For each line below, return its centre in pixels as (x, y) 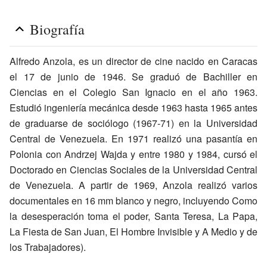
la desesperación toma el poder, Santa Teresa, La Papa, (133, 216)
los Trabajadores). (48, 247)
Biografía (57, 29)
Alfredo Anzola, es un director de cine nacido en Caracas (133, 61)
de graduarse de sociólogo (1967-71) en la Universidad (133, 123)
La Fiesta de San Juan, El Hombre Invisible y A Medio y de (133, 231)
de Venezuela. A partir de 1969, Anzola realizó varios (133, 185)
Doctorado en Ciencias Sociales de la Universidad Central (133, 169)
